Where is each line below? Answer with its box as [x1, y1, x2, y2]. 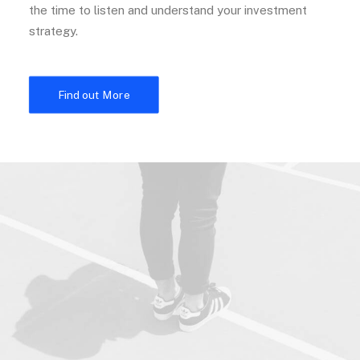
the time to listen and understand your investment [29, 3, 307, 17]
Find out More [58, 88, 130, 101]
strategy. [29, 24, 78, 38]
